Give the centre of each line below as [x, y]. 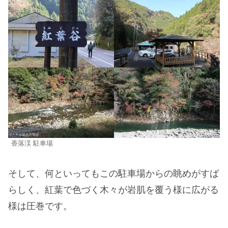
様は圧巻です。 [40, 206]
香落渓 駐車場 [32, 144]
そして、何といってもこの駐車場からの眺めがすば [113, 174]
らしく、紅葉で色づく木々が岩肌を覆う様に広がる [113, 190]
